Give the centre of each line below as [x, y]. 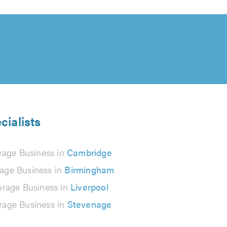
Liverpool [89, 187]
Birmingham [89, 169]
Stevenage [89, 204]
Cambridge [89, 152]
